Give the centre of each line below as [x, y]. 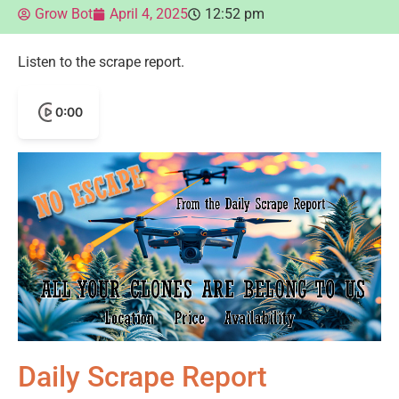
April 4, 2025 [149, 13]
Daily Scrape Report [142, 377]
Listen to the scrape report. [101, 61]
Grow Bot [64, 13]
